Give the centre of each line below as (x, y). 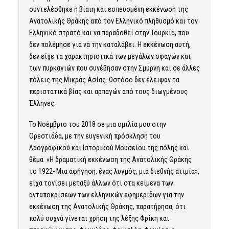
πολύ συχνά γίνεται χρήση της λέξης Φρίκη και (99, 219)
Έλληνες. (42, 104)
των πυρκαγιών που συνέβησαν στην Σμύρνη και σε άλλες (114, 68)
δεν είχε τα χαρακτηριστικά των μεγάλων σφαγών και (110, 56)
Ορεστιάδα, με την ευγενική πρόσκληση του (95, 136)
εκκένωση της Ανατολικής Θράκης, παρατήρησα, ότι (107, 207)
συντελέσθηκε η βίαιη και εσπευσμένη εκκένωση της (108, 9)
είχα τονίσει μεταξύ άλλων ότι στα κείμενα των (101, 183)
